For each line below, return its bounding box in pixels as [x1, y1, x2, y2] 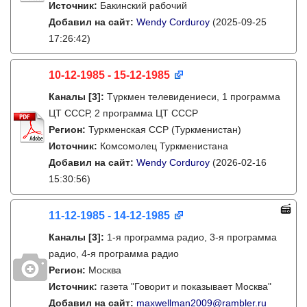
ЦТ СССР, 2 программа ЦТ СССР [49, 108, 198, 119]
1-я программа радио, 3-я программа [107, 232, 277, 243]
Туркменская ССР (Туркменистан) [88, 124, 241, 135]
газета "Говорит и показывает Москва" [100, 281, 271, 292]
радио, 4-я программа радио [49, 248, 179, 259]
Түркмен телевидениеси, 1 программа [107, 91, 280, 102]
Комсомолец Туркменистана [100, 140, 228, 151]
